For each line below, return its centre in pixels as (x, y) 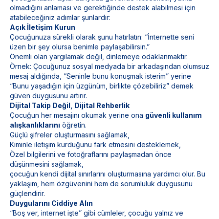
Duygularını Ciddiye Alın (51, 203)
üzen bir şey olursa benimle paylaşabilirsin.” (80, 47)
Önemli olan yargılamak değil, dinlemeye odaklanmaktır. (99, 56)
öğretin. (73, 125)
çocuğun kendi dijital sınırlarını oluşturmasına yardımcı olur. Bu (108, 174)
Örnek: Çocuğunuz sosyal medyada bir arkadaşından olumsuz (109, 66)
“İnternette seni (169, 37)
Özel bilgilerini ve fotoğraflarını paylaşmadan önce (91, 154)
